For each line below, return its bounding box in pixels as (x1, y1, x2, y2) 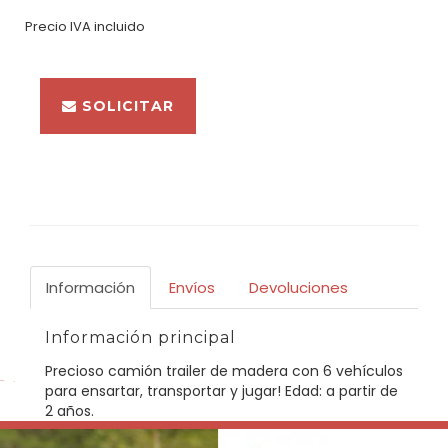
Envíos (169, 276, 215, 298)
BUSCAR (99, 9, 170, 27)
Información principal (45, 327, 236, 347)
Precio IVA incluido (25, 17, 145, 37)
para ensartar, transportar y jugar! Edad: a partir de (45, 380, 398, 401)
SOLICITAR (77, 97, 174, 116)
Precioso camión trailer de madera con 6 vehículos (45, 360, 403, 381)
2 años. (45, 400, 94, 421)
